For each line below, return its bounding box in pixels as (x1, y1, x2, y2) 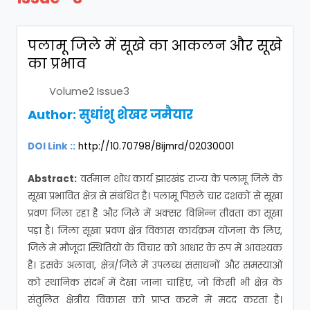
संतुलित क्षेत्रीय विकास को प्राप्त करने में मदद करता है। (28, 293, 282, 307)
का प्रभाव (28, 54, 86, 74)
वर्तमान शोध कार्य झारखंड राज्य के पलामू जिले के (77, 172, 282, 185)
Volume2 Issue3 (49, 84, 129, 99)
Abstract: (28, 172, 77, 185)
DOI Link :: (28, 140, 75, 154)
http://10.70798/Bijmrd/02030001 (78, 140, 234, 154)
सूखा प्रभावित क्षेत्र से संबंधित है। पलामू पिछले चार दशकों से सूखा (28, 190, 282, 203)
